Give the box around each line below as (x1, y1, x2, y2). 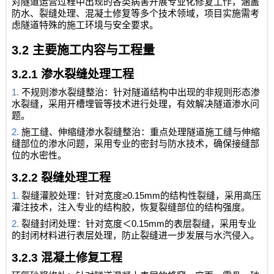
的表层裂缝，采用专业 (165, 219, 257, 229)
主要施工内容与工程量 (32, 43, 155, 57)
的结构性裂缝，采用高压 (160, 191, 262, 201)
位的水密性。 (12, 150, 67, 161)
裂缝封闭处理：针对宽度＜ (21, 219, 132, 229)
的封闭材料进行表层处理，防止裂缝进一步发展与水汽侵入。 (12, 231, 260, 241)
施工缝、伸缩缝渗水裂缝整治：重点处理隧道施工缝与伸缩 (21, 127, 261, 138)
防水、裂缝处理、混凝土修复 (12, 9, 131, 19)
